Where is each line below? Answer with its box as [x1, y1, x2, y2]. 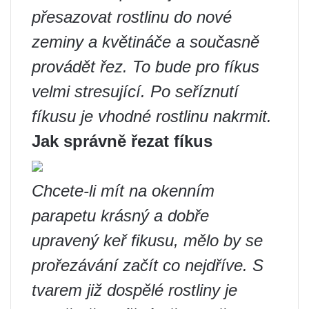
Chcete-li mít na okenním [32, 181, 215, 201]
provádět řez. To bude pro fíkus [32, 57, 259, 77]
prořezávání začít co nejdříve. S [32, 256, 263, 275]
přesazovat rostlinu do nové [32, 8, 232, 27]
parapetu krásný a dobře [32, 206, 209, 226]
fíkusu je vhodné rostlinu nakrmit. [32, 107, 272, 126]
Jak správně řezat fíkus [32, 132, 212, 151]
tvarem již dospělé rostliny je [32, 281, 237, 300]
